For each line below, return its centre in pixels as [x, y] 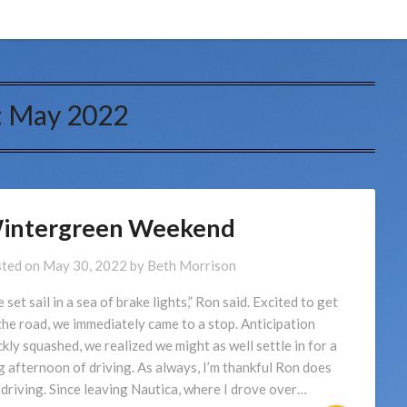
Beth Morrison [191, 265]
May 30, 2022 [84, 265]
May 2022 [69, 114]
